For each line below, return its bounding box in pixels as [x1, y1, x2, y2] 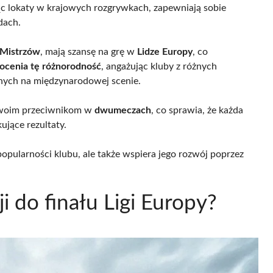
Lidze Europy [137, 46, 193, 57]
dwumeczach [94, 105, 151, 115]
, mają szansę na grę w [40, 46, 137, 57]
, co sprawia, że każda [151, 105, 243, 115]
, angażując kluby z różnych [101, 61, 217, 71]
